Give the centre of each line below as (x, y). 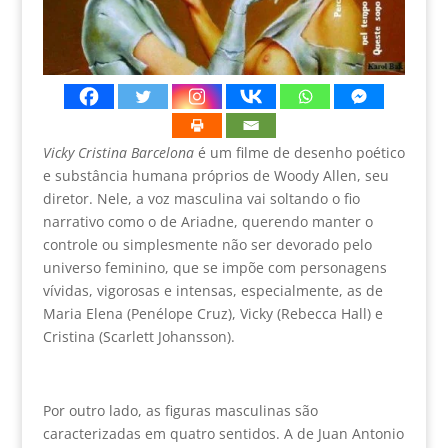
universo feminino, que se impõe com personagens (214, 267)
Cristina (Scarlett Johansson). (138, 336)
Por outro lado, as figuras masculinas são (180, 410)
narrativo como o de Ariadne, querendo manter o (207, 221)
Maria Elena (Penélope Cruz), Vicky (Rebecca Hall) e (212, 313)
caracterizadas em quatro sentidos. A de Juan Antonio (223, 433)
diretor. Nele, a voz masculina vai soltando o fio (201, 198)
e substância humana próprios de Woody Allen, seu (215, 175)
